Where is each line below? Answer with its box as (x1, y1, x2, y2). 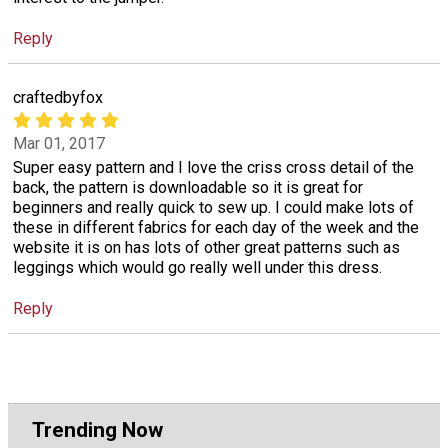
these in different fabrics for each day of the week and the (13, 217, 419, 237)
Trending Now (32, 417, 163, 442)
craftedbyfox (13, 88, 103, 107)
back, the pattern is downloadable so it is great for (13, 177, 363, 197)
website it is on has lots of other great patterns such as (13, 237, 400, 257)
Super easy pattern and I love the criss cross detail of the (13, 157, 414, 177)
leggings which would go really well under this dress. (13, 257, 382, 277)
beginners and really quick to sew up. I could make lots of (13, 197, 414, 217)
